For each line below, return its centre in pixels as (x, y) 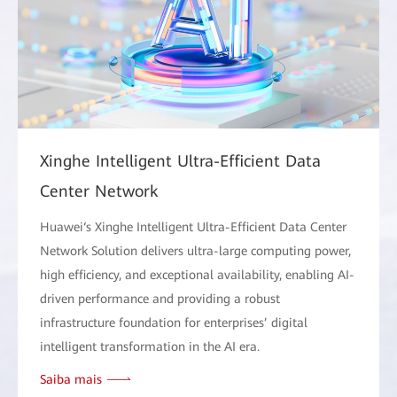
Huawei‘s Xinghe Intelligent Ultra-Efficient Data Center (193, 226)
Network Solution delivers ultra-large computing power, (195, 250)
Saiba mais (71, 379)
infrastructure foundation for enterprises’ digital (174, 322)
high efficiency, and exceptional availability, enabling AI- (197, 274)
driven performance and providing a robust (160, 298)
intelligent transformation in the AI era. (150, 346)
